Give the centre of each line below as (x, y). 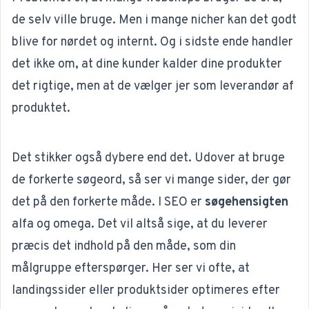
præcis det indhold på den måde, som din (124, 247)
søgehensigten (247, 202)
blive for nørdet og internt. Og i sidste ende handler (152, 42)
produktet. (41, 109)
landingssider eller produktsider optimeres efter (146, 291)
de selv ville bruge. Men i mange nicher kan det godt (154, 20)
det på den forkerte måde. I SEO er (108, 202)
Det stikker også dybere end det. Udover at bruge (148, 158)
